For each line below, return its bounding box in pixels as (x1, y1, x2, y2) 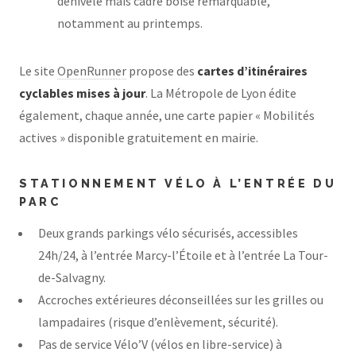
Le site (19, 62, 57, 79)
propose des (126, 62, 197, 79)
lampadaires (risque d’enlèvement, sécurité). (38, 314, 278, 331)
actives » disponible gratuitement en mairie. (19, 129, 258, 145)
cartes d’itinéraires (197, 62, 308, 79)
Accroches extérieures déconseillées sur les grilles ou (38, 292, 323, 308)
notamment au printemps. (57, 14, 203, 31)
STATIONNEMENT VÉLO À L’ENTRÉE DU (19, 176, 337, 190)
